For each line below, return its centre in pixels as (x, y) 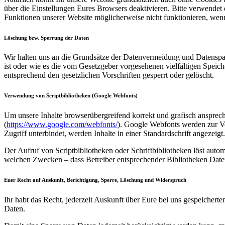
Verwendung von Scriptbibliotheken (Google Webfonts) (71, 96)
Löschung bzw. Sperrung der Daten (46, 37)
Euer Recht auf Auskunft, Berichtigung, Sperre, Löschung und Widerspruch (95, 180)
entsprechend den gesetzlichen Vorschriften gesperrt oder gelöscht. (109, 75)
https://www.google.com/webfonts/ (62, 125)
